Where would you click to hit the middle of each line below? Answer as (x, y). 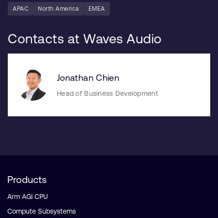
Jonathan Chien (88, 77)
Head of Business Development (108, 93)
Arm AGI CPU (27, 196)
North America (58, 9)
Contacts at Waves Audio (85, 39)
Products (27, 179)
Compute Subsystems (42, 211)
